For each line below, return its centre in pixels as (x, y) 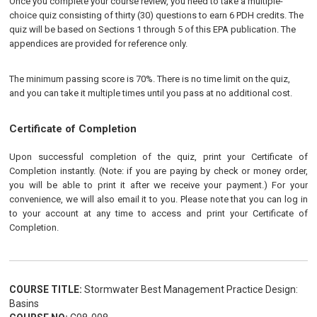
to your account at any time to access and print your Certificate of (158, 213)
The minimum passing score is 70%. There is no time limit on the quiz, (150, 79)
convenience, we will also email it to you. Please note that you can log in (158, 199)
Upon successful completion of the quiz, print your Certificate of (158, 157)
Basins (24, 304)
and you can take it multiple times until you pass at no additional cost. (151, 93)
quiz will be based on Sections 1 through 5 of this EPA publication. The (153, 29)
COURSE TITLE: (46, 289)
